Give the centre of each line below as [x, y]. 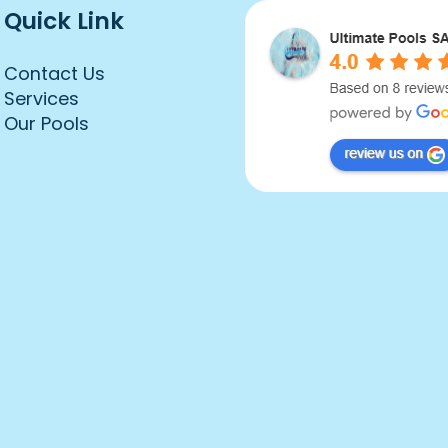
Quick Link [64, 21]
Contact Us [54, 73]
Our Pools [46, 123]
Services [41, 98]
